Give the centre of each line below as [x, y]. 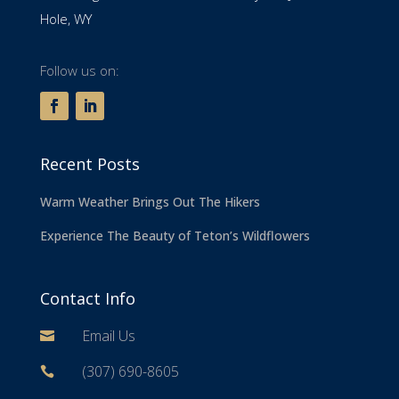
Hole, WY [65, 19]
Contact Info [87, 299]
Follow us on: [79, 71]
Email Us [108, 336]
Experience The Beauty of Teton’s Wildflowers [175, 236]
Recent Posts [90, 164]
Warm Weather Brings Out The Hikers [150, 202]
